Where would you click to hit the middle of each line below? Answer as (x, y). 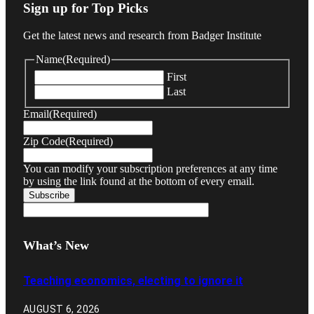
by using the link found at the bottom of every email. (139, 181)
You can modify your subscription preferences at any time (150, 168)
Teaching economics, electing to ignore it (133, 280)
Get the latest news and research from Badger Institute (142, 36)
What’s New (56, 245)
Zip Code (44, 141)
